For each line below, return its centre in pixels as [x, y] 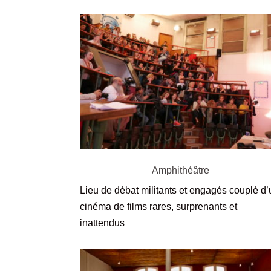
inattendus [102, 223]
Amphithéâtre [181, 171]
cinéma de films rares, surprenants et [158, 207]
